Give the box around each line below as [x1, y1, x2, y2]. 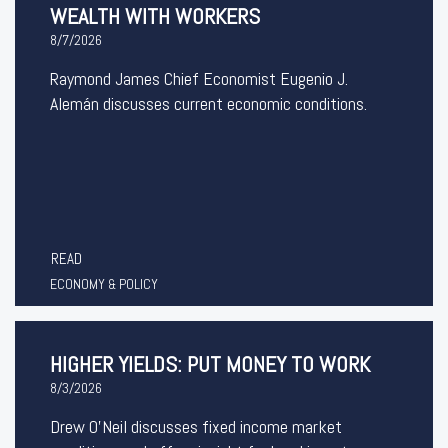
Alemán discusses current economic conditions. [50, 92, 367, 115]
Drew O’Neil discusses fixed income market [50, 415, 342, 438]
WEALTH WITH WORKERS [50, 2, 260, 30]
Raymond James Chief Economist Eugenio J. [50, 67, 348, 90]
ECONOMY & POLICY [50, 275, 158, 293]
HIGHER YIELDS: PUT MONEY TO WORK [50, 350, 370, 378]
